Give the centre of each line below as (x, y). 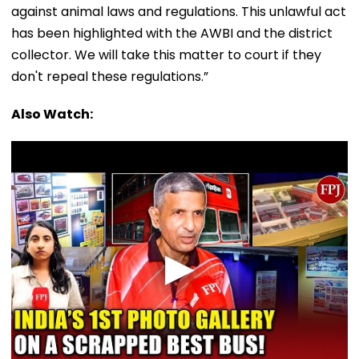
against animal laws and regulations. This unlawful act (179, 11)
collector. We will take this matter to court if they (166, 54)
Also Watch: (52, 114)
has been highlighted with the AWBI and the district (172, 33)
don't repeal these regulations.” (110, 76)
